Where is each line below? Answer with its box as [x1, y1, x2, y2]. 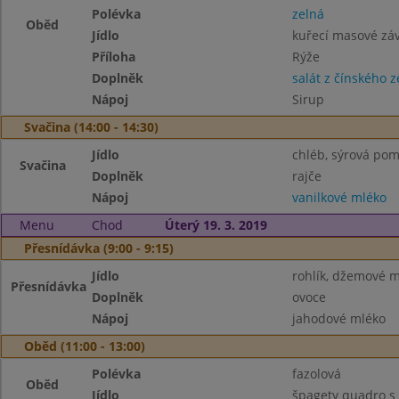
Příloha [92, 48, 136, 65]
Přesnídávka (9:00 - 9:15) [24, 240, 174, 256]
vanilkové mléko [291, 189, 387, 206]
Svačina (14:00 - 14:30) [24, 118, 159, 135]
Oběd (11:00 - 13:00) [24, 338, 145, 354]
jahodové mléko [291, 310, 386, 327]
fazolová [291, 365, 341, 382]
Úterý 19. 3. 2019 [164, 216, 267, 233]
